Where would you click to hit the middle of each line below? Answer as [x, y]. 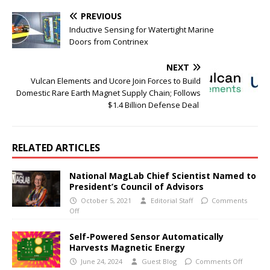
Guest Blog [159, 262]
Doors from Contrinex [110, 42]
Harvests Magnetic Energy [127, 248]
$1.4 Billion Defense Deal [154, 105]
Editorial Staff [171, 201]
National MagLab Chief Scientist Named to [163, 176]
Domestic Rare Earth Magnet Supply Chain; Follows [108, 93]
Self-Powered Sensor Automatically [146, 237]
